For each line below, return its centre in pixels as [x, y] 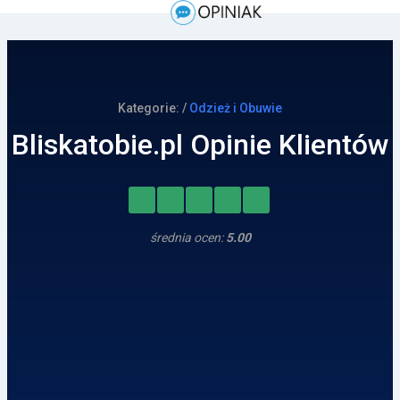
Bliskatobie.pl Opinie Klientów [200, 145]
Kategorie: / [154, 108]
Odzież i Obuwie [236, 108]
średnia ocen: [187, 238]
